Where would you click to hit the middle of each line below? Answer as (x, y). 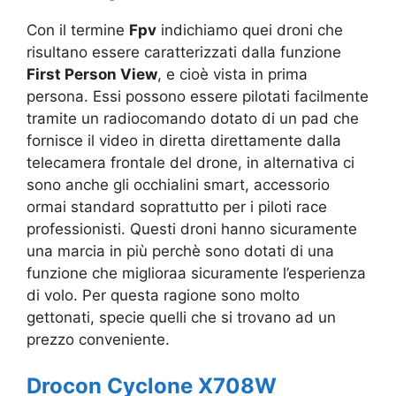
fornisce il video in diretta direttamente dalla (184, 141)
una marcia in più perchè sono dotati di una (180, 251)
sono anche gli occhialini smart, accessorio (178, 185)
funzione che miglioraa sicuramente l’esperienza (196, 274)
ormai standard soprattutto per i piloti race (177, 207)
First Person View (92, 75)
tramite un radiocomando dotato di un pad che (193, 119)
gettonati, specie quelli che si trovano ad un (181, 318)
